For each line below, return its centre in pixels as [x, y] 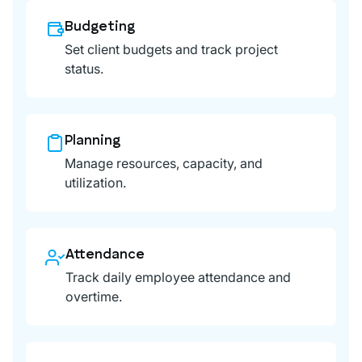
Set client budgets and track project [171, 49]
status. [84, 68]
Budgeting [100, 27]
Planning [93, 141]
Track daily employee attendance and [178, 277]
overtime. [94, 296]
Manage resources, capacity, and [164, 163]
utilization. [95, 182]
